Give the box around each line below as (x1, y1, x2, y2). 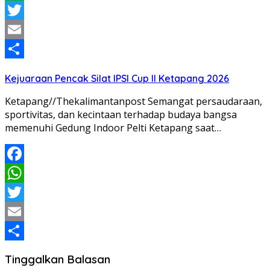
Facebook (5, 166, 48, 180)
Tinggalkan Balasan (5, 251, 110, 266)
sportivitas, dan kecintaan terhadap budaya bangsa (5, 108, 237, 122)
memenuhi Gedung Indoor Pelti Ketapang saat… (5, 121, 221, 135)
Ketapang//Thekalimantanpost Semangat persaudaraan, (5, 95, 262, 108)
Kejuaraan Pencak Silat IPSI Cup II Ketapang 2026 (5, 72, 229, 85)
